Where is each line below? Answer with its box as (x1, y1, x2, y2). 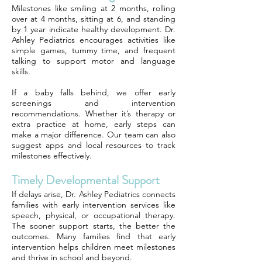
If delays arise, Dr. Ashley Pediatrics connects (12, 189, 175, 199)
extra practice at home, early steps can (12, 119, 175, 129)
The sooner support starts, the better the (12, 220, 175, 231)
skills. (12, 66, 30, 77)
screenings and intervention (12, 98, 175, 108)
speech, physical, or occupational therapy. (12, 210, 175, 220)
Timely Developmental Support (12, 171, 160, 189)
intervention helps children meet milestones (12, 242, 175, 252)
